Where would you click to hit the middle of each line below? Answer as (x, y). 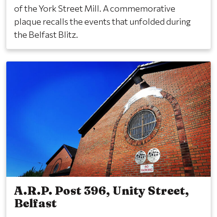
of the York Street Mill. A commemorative (95, 8)
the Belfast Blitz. (46, 35)
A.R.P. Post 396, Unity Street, (101, 190)
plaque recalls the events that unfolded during (102, 22)
